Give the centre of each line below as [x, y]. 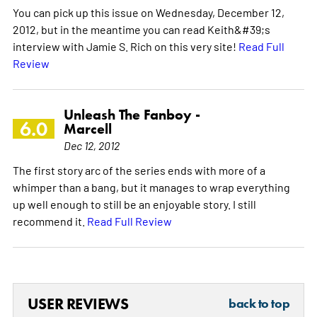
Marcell [87, 128]
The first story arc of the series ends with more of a [139, 169]
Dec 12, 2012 [91, 145]
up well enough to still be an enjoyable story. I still [134, 203]
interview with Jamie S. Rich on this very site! [125, 46]
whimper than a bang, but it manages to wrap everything [151, 186]
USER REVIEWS [78, 304]
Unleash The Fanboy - [132, 114]
